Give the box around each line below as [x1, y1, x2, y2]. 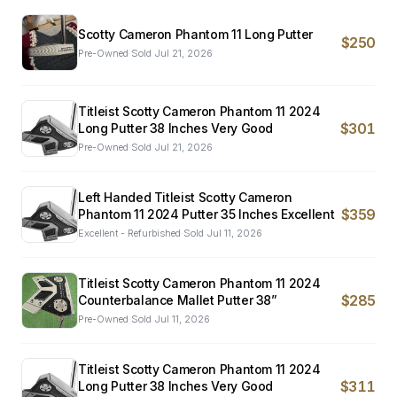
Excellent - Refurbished [78, 227, 181, 239]
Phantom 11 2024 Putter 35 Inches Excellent [78, 206, 335, 222]
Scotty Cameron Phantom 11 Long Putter [78, 26, 314, 42]
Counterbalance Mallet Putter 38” [78, 292, 277, 307]
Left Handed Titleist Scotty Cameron [78, 190, 292, 205]
